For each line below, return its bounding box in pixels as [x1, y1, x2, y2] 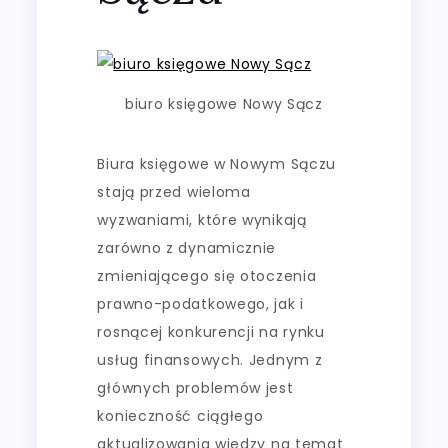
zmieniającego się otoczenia [97, 266, 317, 286]
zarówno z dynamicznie [97, 238, 277, 258]
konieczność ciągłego [97, 406, 264, 426]
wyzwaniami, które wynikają [97, 210, 307, 230]
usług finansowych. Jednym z [97, 350, 323, 370]
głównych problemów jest [97, 378, 294, 398]
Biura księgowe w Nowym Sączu [97, 154, 337, 174]
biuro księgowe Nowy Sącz [125, 93, 323, 114]
